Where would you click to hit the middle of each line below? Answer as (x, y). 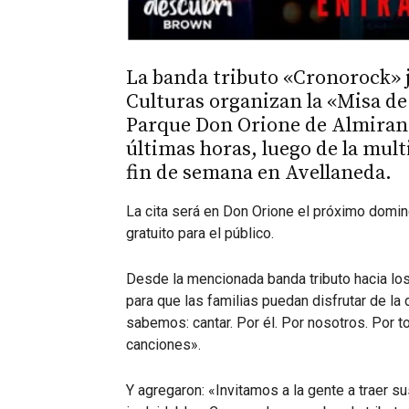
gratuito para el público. (200, 234)
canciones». (163, 345)
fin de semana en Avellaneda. (259, 173)
